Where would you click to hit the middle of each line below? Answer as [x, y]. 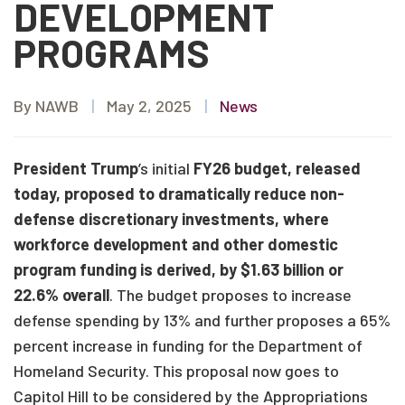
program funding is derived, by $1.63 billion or [179, 269]
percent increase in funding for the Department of [188, 345]
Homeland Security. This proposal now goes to [176, 371]
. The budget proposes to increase [231, 295]
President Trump [76, 168]
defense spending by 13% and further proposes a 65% [202, 320]
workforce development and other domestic [176, 244]
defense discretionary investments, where [171, 219]
